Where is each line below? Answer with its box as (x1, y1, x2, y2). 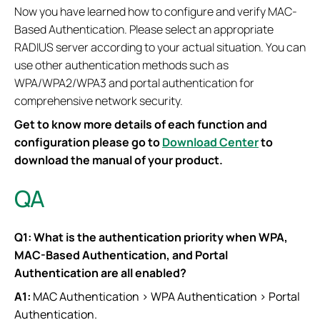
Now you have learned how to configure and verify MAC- (14, 3, 297, 19)
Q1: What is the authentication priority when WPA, (14, 229, 288, 245)
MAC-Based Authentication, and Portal (14, 246, 228, 263)
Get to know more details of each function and (14, 116, 267, 132)
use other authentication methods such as (14, 56, 229, 73)
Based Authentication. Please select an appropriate (14, 21, 274, 37)
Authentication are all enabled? (14, 264, 186, 281)
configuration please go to (14, 134, 162, 150)
